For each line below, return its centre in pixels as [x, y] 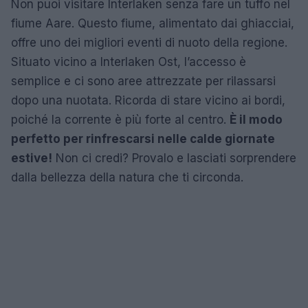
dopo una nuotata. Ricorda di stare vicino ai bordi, [148, 100]
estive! [32, 158]
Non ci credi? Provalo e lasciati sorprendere [174, 158]
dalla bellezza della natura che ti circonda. [127, 177]
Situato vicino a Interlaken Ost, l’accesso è [129, 62]
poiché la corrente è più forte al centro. [120, 119]
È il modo [256, 119]
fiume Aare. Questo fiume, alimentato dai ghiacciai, [153, 23]
